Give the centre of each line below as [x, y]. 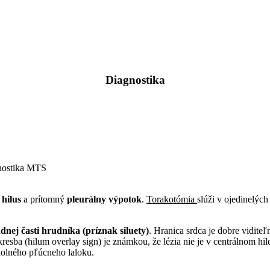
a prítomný [44, 199]
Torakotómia [172, 199]
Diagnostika [135, 80]
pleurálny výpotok [104, 199]
